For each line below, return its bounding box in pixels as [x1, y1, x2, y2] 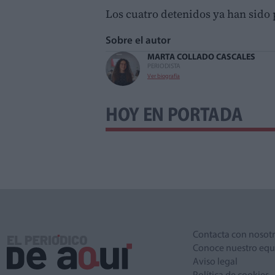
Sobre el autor [111, 35, 171, 46]
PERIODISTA [147, 63, 180, 70]
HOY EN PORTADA [106, 106, 243, 126]
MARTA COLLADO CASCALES [147, 52, 255, 62]
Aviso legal [193, 257, 238, 267]
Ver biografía [147, 72, 180, 80]
